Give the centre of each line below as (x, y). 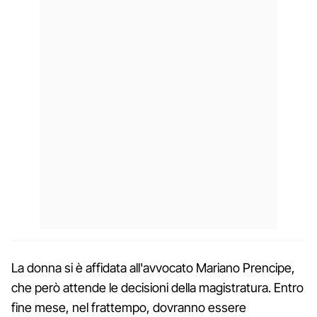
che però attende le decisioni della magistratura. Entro (157, 287)
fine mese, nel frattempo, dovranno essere (129, 307)
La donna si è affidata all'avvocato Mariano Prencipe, (153, 267)
